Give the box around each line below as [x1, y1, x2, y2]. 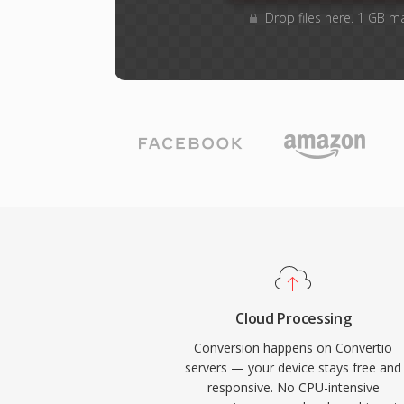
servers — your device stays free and [185, 359, 402, 376]
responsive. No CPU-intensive [207, 379, 380, 396]
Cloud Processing [235, 308, 352, 328]
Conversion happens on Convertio [194, 339, 393, 356]
